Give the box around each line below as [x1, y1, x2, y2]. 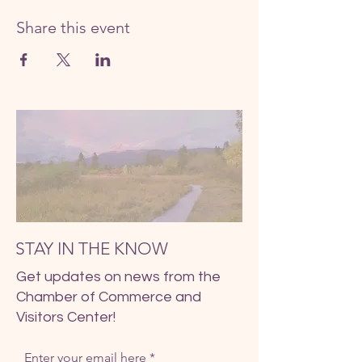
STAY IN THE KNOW [15, 238, 168, 259]
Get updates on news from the [16, 268, 221, 284]
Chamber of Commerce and [16, 288, 201, 305]
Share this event [16, 17, 130, 37]
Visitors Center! [16, 309, 116, 325]
